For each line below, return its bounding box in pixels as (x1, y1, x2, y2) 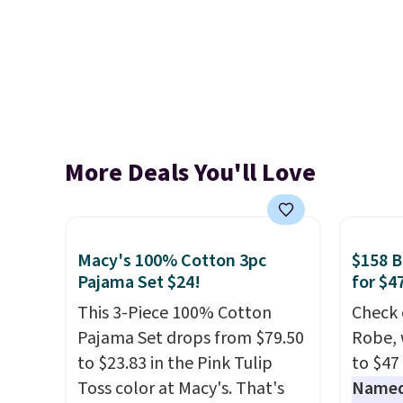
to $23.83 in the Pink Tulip (77, 351, 273, 376)
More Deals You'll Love (65, 155, 316, 191)
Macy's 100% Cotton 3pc (77, 248, 266, 273)
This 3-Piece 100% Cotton (77, 300, 272, 326)
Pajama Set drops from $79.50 (77, 326, 304, 351)
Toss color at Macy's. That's (77, 376, 284, 401)
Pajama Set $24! (77, 270, 201, 295)
